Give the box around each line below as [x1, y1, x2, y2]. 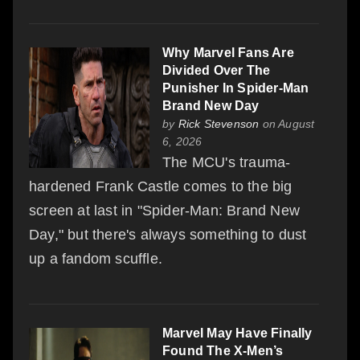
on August [259, 117, 315, 130]
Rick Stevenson [178, 117, 260, 130]
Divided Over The [162, 63, 271, 77]
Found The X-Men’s [162, 343, 284, 358]
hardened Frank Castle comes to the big [29, 178, 292, 194]
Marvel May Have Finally [162, 325, 313, 340]
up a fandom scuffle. [29, 250, 162, 267]
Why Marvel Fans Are [162, 45, 294, 59]
